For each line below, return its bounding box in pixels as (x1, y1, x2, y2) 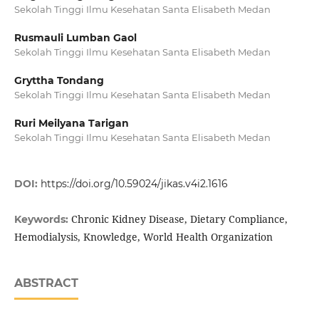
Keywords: (14, 213, 71, 226)
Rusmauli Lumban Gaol (14, 31, 137, 44)
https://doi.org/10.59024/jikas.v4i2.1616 (40, 177, 228, 191)
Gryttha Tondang (14, 74, 104, 88)
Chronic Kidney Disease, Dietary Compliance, (70, 212, 288, 226)
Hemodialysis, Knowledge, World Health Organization (14, 230, 273, 244)
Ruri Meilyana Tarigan (14, 117, 129, 130)
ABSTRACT (14, 276, 78, 291)
